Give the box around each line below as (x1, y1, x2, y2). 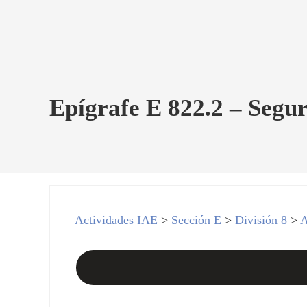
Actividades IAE (75, 212, 158, 227)
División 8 (235, 212, 288, 227)
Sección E (171, 212, 222, 227)
